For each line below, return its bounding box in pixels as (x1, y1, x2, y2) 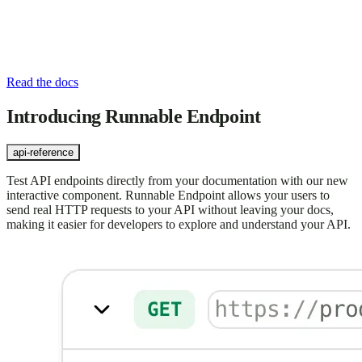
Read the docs (6, 75, 78, 90)
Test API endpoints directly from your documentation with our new (6, 173, 348, 187)
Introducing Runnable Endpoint (6, 106, 261, 128)
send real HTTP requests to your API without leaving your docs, (6, 202, 334, 217)
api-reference (13, 145, 74, 158)
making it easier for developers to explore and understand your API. (6, 217, 351, 231)
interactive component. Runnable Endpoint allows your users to (6, 187, 330, 202)
